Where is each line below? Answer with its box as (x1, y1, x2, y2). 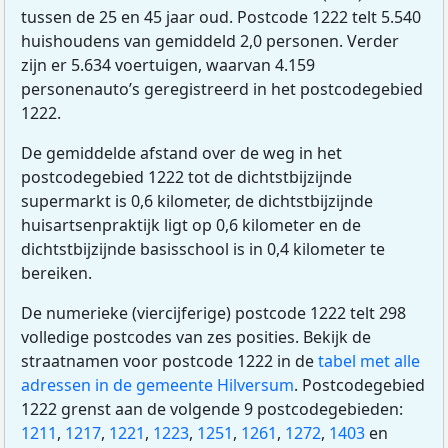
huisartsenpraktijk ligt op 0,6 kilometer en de (21, 214, 361, 237)
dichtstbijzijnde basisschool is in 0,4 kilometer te (21, 238, 385, 261)
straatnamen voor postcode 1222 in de (21, 350, 318, 373)
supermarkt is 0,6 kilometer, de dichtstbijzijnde (21, 190, 373, 213)
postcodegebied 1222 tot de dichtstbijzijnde (21, 166, 352, 189)
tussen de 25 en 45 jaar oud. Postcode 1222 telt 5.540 (21, 6, 421, 29)
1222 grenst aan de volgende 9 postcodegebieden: (21, 398, 403, 421)
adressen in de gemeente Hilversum (21, 374, 294, 397)
